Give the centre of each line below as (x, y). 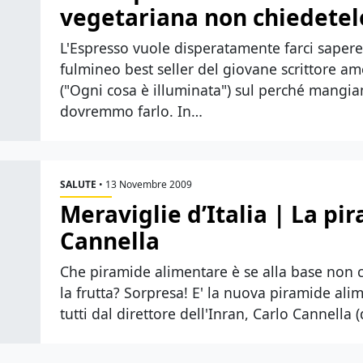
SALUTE (78, 185)
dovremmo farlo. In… (131, 111)
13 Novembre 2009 (149, 185)
